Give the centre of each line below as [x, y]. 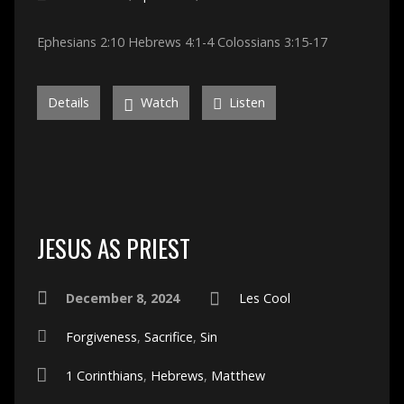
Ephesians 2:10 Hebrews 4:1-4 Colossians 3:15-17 [185, 41]
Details [68, 102]
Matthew [238, 375]
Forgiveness [101, 336]
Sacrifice [168, 336]
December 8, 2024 [122, 298]
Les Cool [264, 298]
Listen [245, 102]
